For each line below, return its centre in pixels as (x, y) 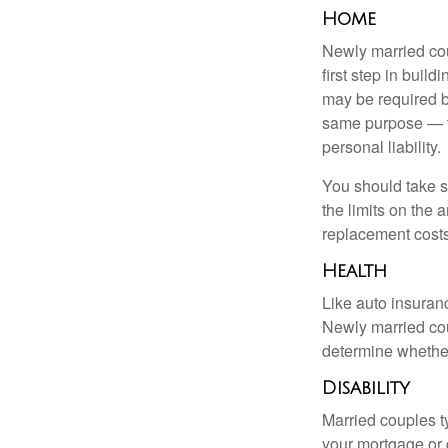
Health (354, 271)
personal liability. (381, 146)
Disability (366, 388)
